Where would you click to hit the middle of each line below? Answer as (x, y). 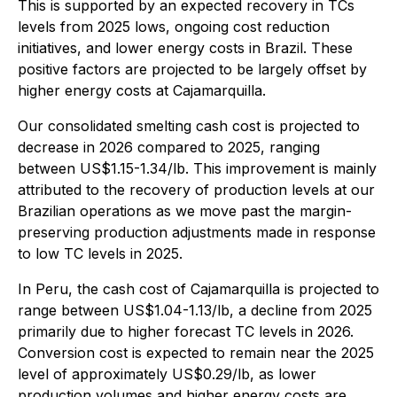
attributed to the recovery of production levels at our (196, 190)
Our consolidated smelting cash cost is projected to (189, 126)
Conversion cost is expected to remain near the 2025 (196, 353)
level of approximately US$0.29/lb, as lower (167, 374)
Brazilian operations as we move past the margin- (185, 211)
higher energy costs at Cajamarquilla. (142, 90)
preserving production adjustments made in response (197, 232)
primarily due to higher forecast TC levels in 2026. (186, 331)
